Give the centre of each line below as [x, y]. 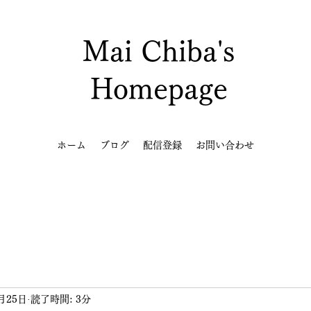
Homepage [159, 89]
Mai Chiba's [159, 51]
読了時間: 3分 [61, 299]
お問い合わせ [225, 145]
